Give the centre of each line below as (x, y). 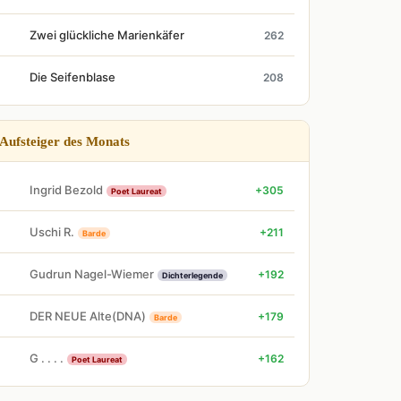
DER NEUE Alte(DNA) (88, 316)
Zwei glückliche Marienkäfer (107, 35)
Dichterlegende (192, 275)
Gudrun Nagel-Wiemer (92, 273)
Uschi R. (52, 231)
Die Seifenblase (73, 77)
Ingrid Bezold (66, 189)
